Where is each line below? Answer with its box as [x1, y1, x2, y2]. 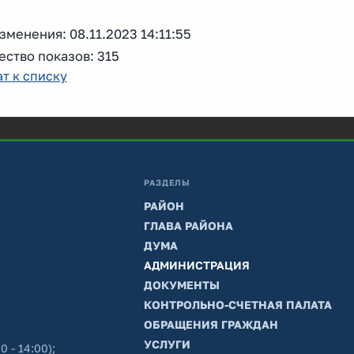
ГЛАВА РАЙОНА [143, 219, 233, 232]
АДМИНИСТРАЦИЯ [143, 258, 250, 272]
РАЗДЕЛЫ [143, 178, 191, 187]
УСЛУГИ [143, 337, 190, 351]
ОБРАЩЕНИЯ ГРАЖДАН [143, 318, 278, 331]
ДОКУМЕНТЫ [143, 278, 220, 292]
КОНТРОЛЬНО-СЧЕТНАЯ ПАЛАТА [143, 298, 332, 311]
